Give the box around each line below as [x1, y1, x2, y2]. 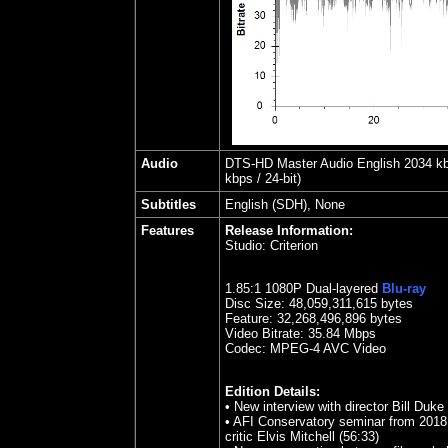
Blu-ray [382, 281, 426, 296]
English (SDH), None [225, 197, 345, 212]
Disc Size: [225, 296, 285, 311]
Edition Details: [225, 384, 320, 399]
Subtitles [141, 197, 196, 212]
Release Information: [225, 223, 353, 238]
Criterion [270, 238, 318, 253]
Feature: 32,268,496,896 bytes [225, 311, 402, 326]
